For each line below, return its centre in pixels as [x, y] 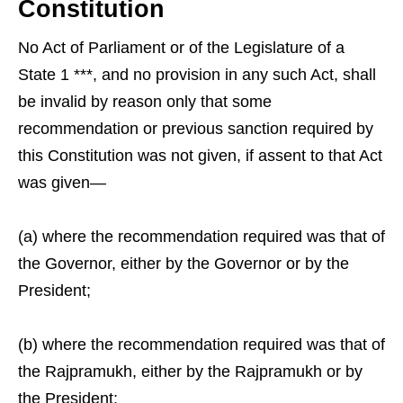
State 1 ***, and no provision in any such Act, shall [197, 75]
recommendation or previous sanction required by [196, 129]
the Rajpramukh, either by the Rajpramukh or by [190, 372]
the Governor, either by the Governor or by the [184, 264]
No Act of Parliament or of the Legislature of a [181, 48]
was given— [62, 183]
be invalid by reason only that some [145, 102]
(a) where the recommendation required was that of [201, 237]
